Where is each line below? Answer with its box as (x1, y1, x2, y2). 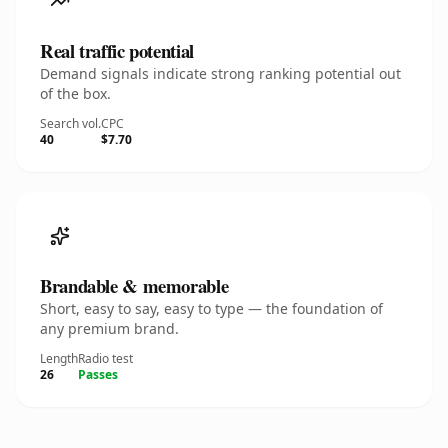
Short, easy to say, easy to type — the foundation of (40, 299, 383, 318)
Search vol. (40, 115, 101, 132)
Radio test (78, 350, 133, 367)
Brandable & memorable (40, 272, 229, 299)
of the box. (40, 84, 111, 103)
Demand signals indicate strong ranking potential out (40, 64, 401, 83)
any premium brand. (40, 319, 179, 338)
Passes (78, 366, 118, 383)
